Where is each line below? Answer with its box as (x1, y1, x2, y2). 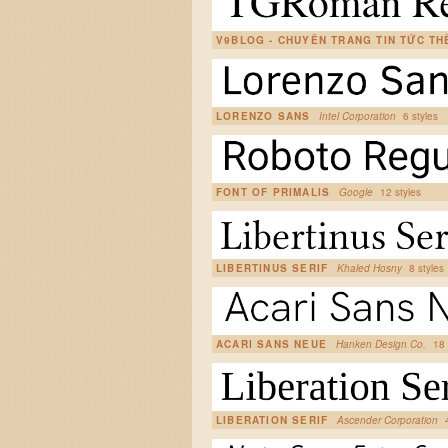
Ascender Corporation (337, 413, 439, 427)
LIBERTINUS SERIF (216, 261, 329, 275)
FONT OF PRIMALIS (216, 185, 331, 199)
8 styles (409, 261, 445, 275)
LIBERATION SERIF (216, 413, 329, 427)
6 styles (403, 109, 439, 123)
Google (339, 185, 374, 199)
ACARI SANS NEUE (216, 337, 327, 351)
